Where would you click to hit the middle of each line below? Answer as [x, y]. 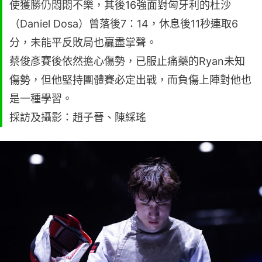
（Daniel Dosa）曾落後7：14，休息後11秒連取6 [124, 23]
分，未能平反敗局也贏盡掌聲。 [83, 42]
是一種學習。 [41, 98]
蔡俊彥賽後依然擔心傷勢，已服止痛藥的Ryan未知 [127, 61]
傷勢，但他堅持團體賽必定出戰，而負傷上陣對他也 [130, 80]
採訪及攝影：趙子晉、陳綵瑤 [78, 117]
